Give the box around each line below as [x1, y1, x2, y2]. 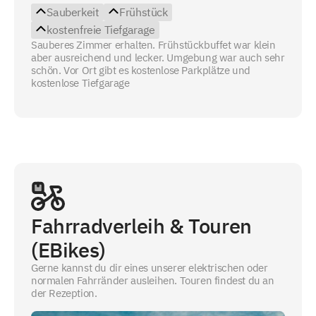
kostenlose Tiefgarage [31, 76, 130, 90]
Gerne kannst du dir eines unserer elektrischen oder [31, 261, 268, 275]
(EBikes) [31, 236, 106, 264]
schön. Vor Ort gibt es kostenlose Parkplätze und [31, 63, 250, 78]
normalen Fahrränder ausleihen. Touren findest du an [31, 274, 274, 288]
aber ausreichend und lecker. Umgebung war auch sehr [31, 51, 285, 65]
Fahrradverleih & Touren [31, 212, 252, 240]
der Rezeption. [31, 286, 97, 300]
